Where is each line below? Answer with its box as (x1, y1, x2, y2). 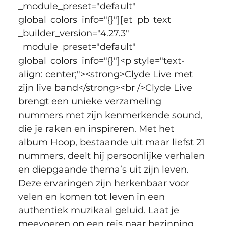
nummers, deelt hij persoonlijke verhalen (18, 150, 207, 161)
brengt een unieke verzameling (18, 95, 164, 107)
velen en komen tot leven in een (18, 191, 167, 202)
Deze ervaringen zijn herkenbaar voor (18, 177, 192, 189)
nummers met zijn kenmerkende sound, (18, 109, 205, 121)
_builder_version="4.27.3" (18, 27, 132, 39)
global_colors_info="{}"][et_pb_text (18, 14, 174, 25)
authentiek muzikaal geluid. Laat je (18, 204, 182, 216)
